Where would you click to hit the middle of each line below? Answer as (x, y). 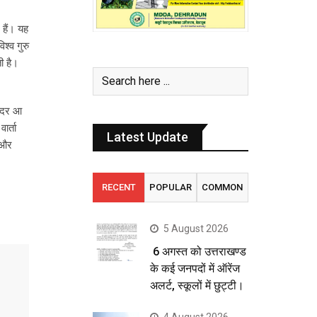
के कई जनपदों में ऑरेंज (195, 268)
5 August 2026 (196, 228)
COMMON (223, 187)
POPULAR (170, 187)
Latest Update (148, 137)
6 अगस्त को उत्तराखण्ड (198, 251)
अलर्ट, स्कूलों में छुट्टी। (197, 285)
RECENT (119, 187)
